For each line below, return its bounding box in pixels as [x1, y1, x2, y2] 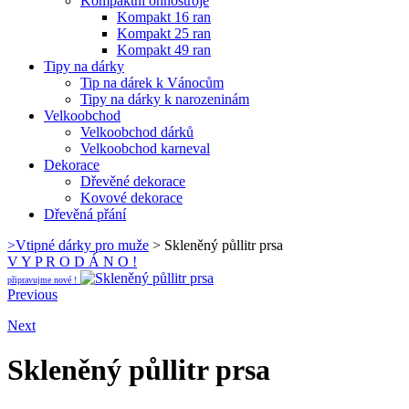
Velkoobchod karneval [80, 140, 210, 156]
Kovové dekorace [80, 189, 183, 205]
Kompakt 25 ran [117, 25, 211, 41]
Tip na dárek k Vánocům [80, 74, 224, 90]
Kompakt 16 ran [117, 8, 211, 25]
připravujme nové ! [7, 274, 77, 285]
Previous [7, 286, 58, 302]
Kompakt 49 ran [117, 41, 211, 58]
